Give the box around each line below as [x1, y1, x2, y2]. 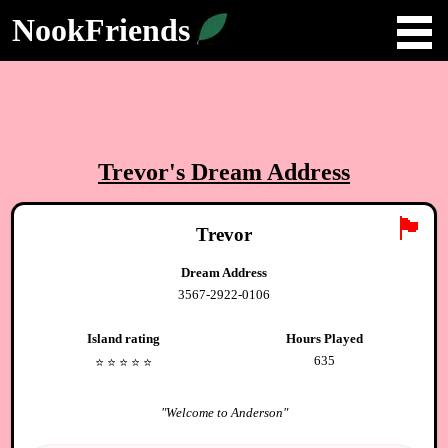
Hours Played [286, 330, 364, 346]
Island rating [86, 330, 160, 346]
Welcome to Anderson [165, 404, 283, 420]
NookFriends [12, 12, 190, 48]
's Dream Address [169, 159, 350, 185]
